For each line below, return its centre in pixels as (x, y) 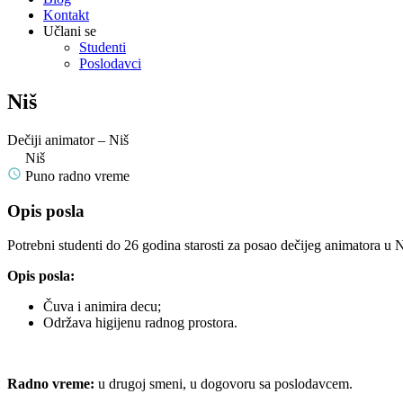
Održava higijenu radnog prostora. (140, 323)
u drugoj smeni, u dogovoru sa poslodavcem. (224, 384)
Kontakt (66, 15)
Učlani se (70, 31)
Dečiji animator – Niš (68, 139)
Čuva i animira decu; (102, 307)
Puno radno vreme (77, 175)
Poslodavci (110, 63)
